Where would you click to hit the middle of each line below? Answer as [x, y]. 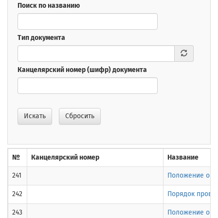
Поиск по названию [49, 6]
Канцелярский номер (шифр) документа [82, 70]
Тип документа [41, 38]
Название [183, 158]
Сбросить [80, 116]
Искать [35, 116]
